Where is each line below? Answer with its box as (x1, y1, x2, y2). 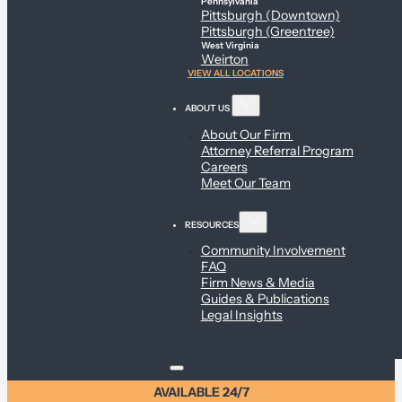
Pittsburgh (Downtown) (200, 7, 340, 24)
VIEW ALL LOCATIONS (187, 67, 284, 80)
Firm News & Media (200, 275, 315, 292)
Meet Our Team (200, 174, 291, 191)
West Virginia (200, 39, 259, 52)
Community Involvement (200, 242, 345, 259)
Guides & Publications (200, 291, 329, 308)
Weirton (200, 51, 249, 68)
